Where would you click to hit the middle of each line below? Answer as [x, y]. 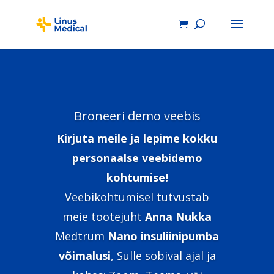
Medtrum [81, 236]
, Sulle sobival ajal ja [163, 256]
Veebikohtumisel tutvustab [137, 197]
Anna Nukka [178, 217]
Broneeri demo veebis [137, 116]
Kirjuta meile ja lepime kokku [137, 138]
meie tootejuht [104, 217]
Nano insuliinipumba [163, 236]
